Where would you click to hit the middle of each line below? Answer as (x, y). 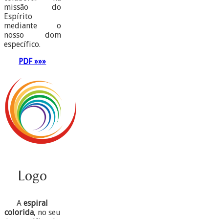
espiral (36, 203)
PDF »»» (33, 62)
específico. (22, 44)
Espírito (18, 17)
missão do (33, 7)
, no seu (47, 213)
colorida (19, 213)
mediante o (33, 26)
